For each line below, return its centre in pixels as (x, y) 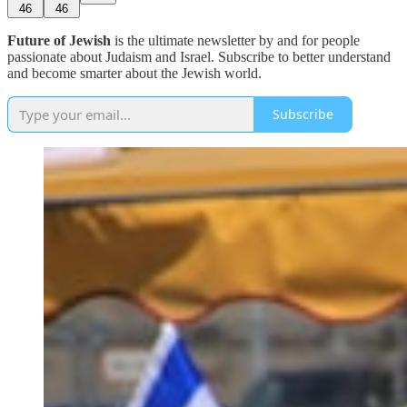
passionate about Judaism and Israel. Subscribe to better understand (199, 56)
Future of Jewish (59, 40)
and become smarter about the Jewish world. (134, 73)
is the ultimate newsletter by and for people (235, 40)
